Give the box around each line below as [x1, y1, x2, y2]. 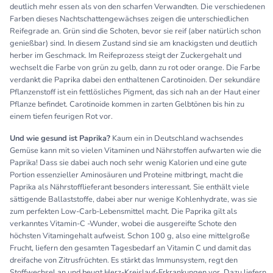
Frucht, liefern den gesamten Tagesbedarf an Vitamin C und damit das [10, 242, 251, 253]
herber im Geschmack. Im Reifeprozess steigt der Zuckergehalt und [10, 49, 241, 61]
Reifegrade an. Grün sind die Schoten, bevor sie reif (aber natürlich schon [10, 25, 261, 37]
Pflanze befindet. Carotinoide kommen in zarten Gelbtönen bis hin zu [10, 98, 244, 110]
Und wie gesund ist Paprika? [10, 132, 112, 144]
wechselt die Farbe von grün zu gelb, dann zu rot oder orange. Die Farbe [10, 62, 260, 73]
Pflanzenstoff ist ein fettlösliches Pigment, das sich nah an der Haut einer [10, 86, 260, 97]
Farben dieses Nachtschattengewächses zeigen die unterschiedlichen [10, 13, 249, 24]
